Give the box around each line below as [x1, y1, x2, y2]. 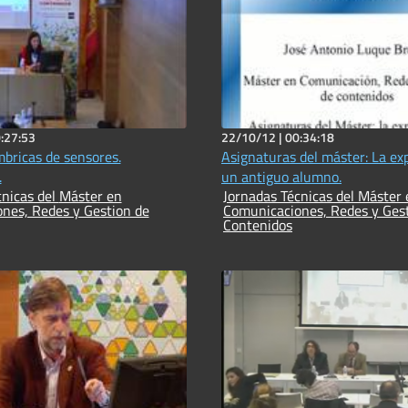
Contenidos [223, 213, 292, 236]
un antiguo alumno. [221, 165, 342, 188]
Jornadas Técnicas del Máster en [223, 184, 358, 207]
